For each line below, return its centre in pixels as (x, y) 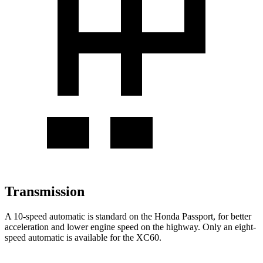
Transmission (45, 191)
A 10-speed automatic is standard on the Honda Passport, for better (128, 216)
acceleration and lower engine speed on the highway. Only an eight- (130, 227)
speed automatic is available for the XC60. (83, 237)
